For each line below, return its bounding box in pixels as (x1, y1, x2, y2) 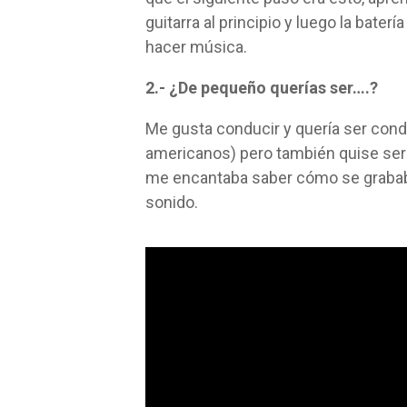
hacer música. (145, 37, 247, 57)
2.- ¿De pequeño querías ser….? (145, 78, 378, 98)
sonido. (145, 193, 198, 213)
